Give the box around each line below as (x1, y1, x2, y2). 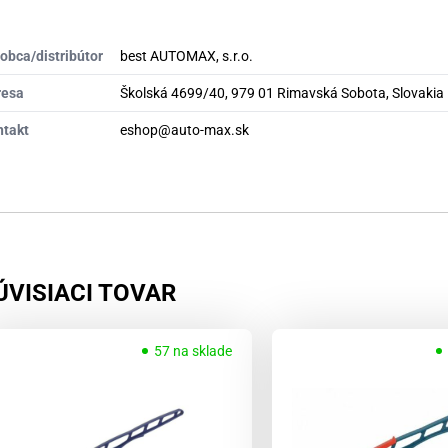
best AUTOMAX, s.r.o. (120, 48, 253, 65)
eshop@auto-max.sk (120, 122, 249, 139)
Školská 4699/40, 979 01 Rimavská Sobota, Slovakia (120, 85, 444, 102)
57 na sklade (153, 343, 232, 360)
